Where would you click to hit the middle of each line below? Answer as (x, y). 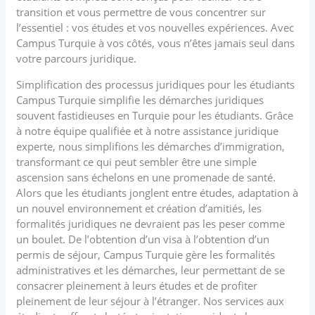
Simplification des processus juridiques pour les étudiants (156, 84)
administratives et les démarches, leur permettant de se (151, 270)
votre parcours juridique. (77, 58)
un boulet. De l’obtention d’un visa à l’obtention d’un (143, 239)
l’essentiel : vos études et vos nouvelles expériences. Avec (155, 27)
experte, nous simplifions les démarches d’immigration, (151, 146)
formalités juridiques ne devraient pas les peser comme (151, 223)
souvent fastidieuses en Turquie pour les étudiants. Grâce (155, 115)
